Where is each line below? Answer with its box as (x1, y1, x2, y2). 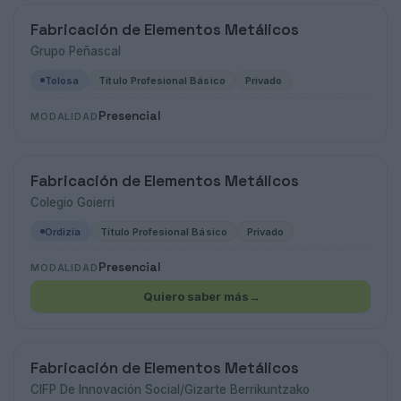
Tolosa (45, 73, 80, 87)
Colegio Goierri (30, 195, 115, 209)
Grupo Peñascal (30, 44, 121, 58)
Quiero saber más (142, 289, 249, 303)
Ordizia (45, 225, 81, 238)
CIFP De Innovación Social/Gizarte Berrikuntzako (30, 382, 310, 397)
